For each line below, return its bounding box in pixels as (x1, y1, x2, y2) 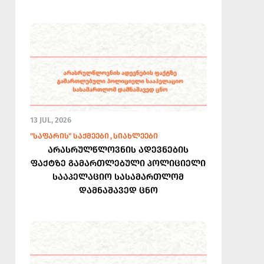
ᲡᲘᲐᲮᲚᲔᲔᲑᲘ (113, 131, 158, 140)
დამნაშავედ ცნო (78, 184, 158, 196)
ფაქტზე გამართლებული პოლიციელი (31, 157, 206, 169)
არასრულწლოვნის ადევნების (48, 144, 189, 155)
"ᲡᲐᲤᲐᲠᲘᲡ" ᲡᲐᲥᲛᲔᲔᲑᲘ (29, 131, 109, 140)
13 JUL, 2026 (29, 115, 71, 124)
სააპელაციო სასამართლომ (52, 171, 184, 182)
